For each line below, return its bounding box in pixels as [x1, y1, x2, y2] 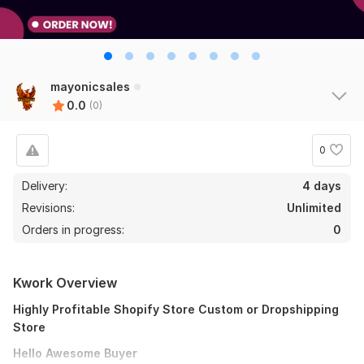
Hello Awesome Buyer [13, 345, 137, 360]
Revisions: [22, 200, 78, 214]
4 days [302, 178, 341, 193]
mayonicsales [50, 79, 130, 93]
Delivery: [22, 178, 67, 193]
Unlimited [287, 200, 341, 214]
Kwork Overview [13, 274, 117, 291]
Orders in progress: [22, 222, 124, 236]
